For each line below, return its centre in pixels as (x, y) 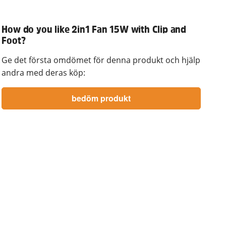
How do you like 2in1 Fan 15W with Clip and (94, 30)
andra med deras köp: (44, 73)
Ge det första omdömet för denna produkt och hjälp (101, 60)
